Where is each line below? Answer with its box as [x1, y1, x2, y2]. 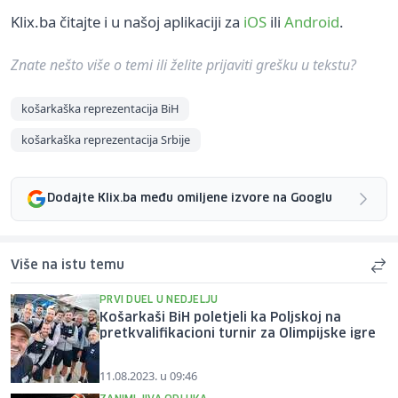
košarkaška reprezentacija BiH [21, 99, 179, 116]
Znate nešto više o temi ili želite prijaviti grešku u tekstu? [11, 54, 356, 75]
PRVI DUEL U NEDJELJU [99, 294, 219, 305]
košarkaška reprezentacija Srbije [21, 131, 190, 147]
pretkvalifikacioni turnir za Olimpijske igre [99, 327, 376, 340]
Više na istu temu [11, 259, 124, 272]
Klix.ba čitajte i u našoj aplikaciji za [11, 11, 243, 32]
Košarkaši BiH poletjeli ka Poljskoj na [99, 311, 341, 324]
